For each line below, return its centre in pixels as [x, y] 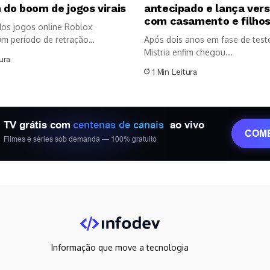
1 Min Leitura [174, 72]
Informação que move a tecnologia [120, 248]
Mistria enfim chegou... [188, 52]
